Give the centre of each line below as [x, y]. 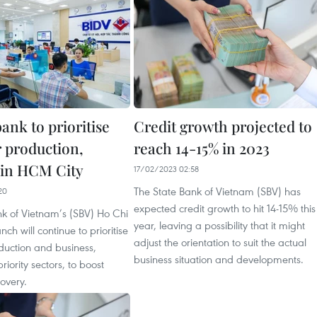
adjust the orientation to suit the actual [220, 242]
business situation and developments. [219, 259]
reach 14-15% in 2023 [202, 148]
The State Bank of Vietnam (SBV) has [217, 191]
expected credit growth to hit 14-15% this [225, 208]
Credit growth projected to [223, 126]
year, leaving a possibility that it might [219, 225]
